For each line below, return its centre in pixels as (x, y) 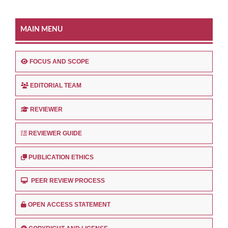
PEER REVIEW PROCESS (67, 181)
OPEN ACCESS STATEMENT (69, 205)
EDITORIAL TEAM (56, 85)
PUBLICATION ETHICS (61, 157)
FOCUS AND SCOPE (59, 61)
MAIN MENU (41, 29)
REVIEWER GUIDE (55, 133)
